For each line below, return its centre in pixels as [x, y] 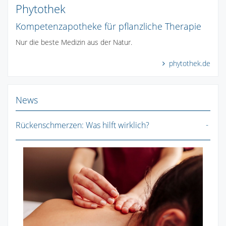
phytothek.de [189, 63]
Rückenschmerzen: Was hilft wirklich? [82, 125]
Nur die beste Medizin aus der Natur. [74, 42]
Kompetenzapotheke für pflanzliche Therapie [108, 26]
